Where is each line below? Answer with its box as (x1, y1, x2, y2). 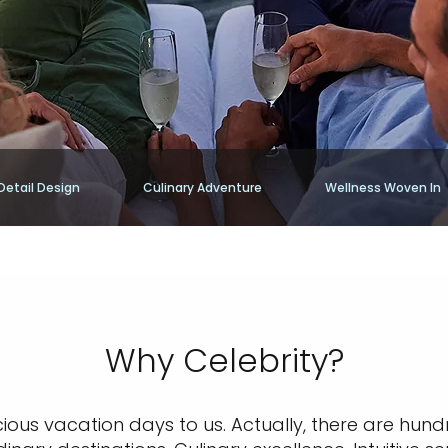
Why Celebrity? (104, 338, 344, 383)
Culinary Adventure (143, 179, 262, 196)
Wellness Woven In (325, 179, 441, 196)
